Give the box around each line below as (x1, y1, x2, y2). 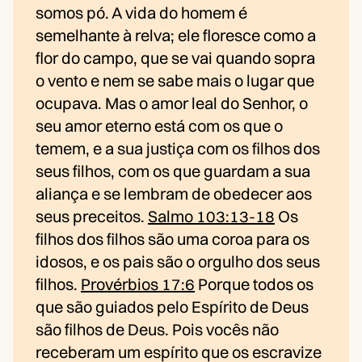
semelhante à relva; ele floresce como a (36, 25, 316, 46)
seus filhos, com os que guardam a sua (36, 161, 310, 182)
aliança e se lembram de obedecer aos (36, 183, 312, 204)
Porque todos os (195, 274, 314, 295)
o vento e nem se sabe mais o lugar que (36, 70, 314, 91)
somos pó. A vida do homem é (36, 2, 247, 23)
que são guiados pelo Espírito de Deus (36, 297, 309, 318)
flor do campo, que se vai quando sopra (36, 48, 315, 69)
